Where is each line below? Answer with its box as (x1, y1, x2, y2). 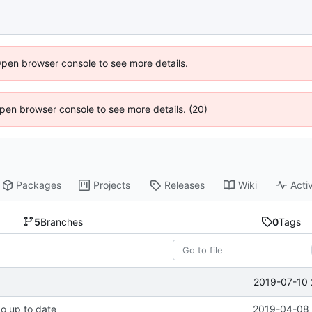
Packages (16, 179, 62, 192)
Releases (164, 179, 205, 192)
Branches (40, 215, 83, 228)
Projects (93, 179, 131, 192)
